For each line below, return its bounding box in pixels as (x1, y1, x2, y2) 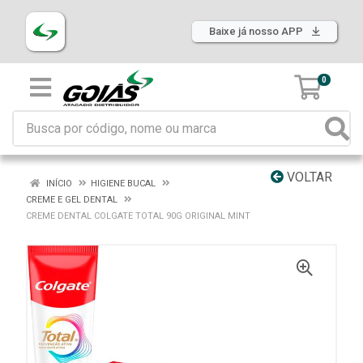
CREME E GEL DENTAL (26, 194, 117, 205)
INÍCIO (44, 178, 72, 189)
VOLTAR (284, 169, 332, 185)
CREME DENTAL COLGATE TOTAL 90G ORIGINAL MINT (26, 211, 250, 221)
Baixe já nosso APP (209, 25, 305, 37)
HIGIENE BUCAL (91, 178, 156, 189)
